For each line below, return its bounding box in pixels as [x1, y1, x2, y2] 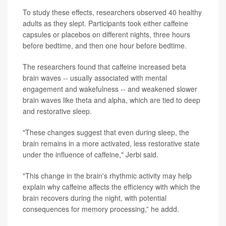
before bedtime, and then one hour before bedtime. [23, 40, 187, 51]
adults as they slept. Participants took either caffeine [23, 18, 188, 29]
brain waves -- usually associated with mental [23, 73, 167, 83]
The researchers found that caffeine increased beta [23, 62, 186, 72]
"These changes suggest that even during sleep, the [23, 127, 189, 138]
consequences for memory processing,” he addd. [23, 204, 179, 214]
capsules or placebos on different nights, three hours [23, 29, 190, 40]
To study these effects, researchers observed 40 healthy [23, 7, 202, 18]
